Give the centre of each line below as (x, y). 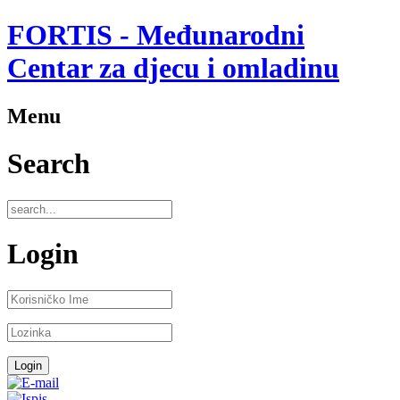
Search (49, 164)
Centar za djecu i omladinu (173, 68)
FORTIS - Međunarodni (156, 35)
